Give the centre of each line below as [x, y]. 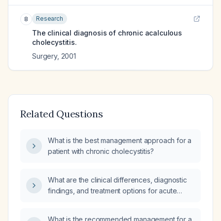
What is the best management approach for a [120, 140]
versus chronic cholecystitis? [93, 202]
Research [50, 18]
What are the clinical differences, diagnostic [117, 180]
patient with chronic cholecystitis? [101, 151]
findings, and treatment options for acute [112, 191]
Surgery [45, 56]
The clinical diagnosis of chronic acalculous [107, 33]
